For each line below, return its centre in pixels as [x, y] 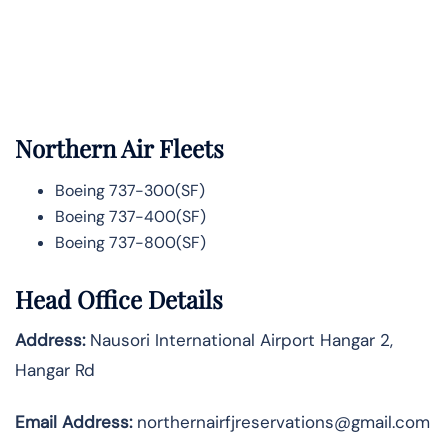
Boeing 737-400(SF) [130, 217]
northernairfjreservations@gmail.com [283, 421]
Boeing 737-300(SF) [130, 191]
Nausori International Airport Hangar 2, [239, 339]
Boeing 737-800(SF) [130, 243]
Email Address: [76, 421]
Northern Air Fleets [119, 148]
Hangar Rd [55, 369]
